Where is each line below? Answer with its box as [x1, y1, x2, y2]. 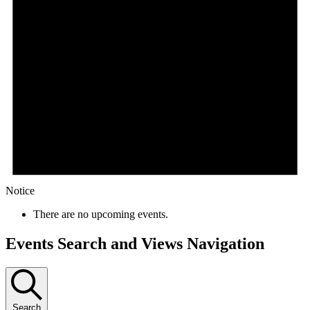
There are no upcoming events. [33, 208, 168, 220]
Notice [6, 184, 35, 197]
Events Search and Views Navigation [6, 234, 264, 253]
